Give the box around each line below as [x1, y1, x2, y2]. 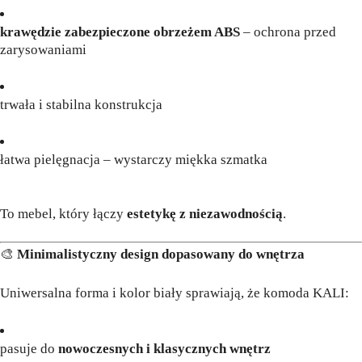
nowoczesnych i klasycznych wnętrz [58, 341, 271, 357]
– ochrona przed [240, 24, 336, 40]
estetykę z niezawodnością [127, 206, 283, 222]
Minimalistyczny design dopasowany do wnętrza [17, 246, 305, 263]
